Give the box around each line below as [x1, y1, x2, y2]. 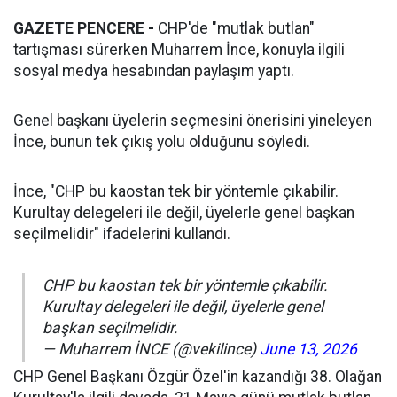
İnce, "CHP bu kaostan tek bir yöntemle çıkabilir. [13, 183, 339, 201]
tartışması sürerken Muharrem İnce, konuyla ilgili [13, 41, 345, 59]
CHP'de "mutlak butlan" [154, 19, 315, 38]
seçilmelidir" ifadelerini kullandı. [13, 225, 230, 244]
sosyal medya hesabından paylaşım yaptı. [13, 62, 294, 81]
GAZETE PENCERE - [13, 19, 154, 38]
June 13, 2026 [260, 340, 357, 359]
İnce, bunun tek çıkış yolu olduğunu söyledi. [13, 133, 310, 152]
